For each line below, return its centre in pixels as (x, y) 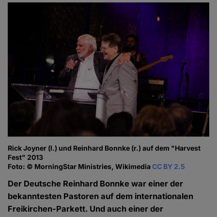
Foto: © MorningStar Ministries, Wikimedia (80, 167)
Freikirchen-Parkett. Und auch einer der (86, 209)
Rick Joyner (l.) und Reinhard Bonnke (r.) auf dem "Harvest (104, 148)
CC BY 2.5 (169, 167)
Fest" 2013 (26, 157)
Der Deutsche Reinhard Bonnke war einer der (96, 184)
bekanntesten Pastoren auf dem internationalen (101, 196)
